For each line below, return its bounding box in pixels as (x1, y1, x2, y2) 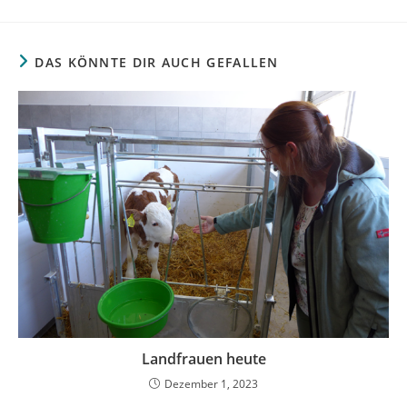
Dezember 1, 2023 (164, 376, 258, 392)
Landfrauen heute (141, 349, 266, 370)
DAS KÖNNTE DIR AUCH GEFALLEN (35, 54, 279, 72)
